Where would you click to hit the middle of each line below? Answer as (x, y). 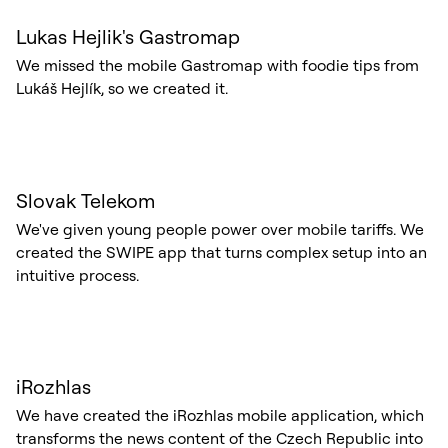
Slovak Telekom (85, 200)
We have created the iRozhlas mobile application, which (219, 415)
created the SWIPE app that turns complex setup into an (221, 251)
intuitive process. (77, 274)
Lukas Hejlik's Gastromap (127, 37)
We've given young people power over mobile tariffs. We (219, 228)
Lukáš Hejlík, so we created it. (121, 88)
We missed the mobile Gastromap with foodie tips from (217, 65)
